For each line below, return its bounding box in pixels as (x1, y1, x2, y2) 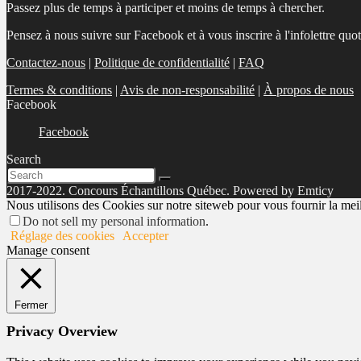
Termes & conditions (6, 83, 112, 97)
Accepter (122, 229, 168, 243)
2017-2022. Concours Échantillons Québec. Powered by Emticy (6, 184, 334, 197)
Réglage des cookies (10, 229, 114, 243)
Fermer (15, 299, 48, 311)
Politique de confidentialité (94, 56, 230, 69)
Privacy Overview (6, 323, 118, 339)
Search (6, 152, 41, 166)
